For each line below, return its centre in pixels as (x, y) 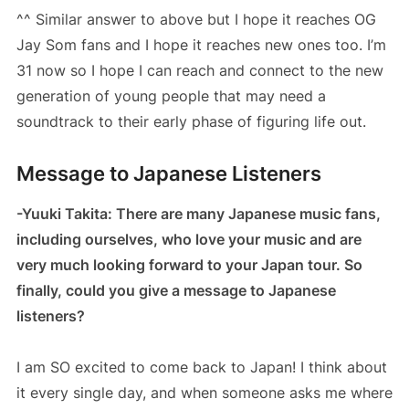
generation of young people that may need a (171, 95)
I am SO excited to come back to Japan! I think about (201, 367)
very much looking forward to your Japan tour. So (189, 264)
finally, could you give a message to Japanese (176, 290)
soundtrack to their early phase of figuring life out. (191, 121)
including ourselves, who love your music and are (189, 239)
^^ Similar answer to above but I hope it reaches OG (196, 19)
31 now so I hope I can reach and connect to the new (199, 70)
